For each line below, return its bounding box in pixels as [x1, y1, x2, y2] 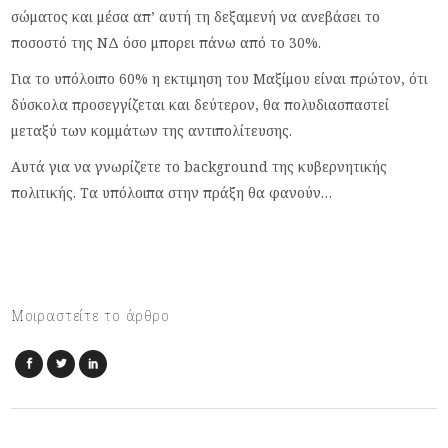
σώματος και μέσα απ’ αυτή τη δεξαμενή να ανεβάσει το [11, 7, 381, 26]
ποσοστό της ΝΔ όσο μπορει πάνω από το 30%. [11, 33, 322, 52]
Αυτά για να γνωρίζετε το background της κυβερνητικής [11, 157, 388, 176]
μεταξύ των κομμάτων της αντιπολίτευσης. [11, 121, 293, 140]
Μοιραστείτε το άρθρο [11, 306, 171, 325]
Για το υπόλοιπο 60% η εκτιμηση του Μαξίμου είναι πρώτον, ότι [11, 69, 429, 88]
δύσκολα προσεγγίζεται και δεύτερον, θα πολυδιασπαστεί [11, 95, 390, 114]
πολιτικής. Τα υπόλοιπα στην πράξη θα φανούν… [11, 183, 333, 202]
